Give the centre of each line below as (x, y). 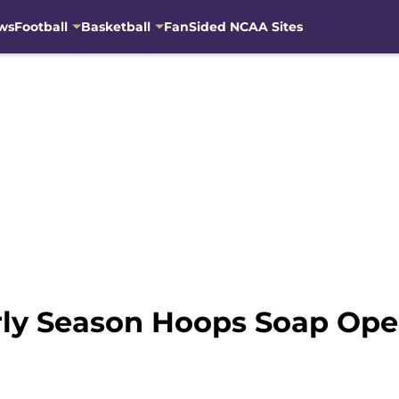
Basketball (115, 26)
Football (41, 26)
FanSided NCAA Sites (233, 26)
